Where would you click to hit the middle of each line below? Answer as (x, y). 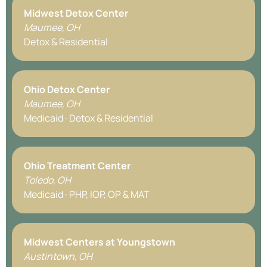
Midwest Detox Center (76, 13)
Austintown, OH (58, 256)
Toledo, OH (47, 180)
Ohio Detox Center (67, 89)
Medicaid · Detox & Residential (89, 118)
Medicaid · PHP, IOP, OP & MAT (87, 194)
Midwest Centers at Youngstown (100, 242)
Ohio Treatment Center (77, 165)
